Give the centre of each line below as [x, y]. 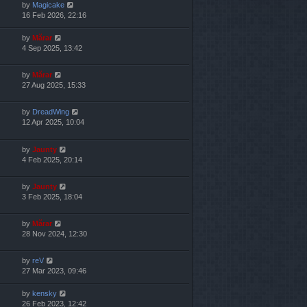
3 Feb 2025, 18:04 [52, 196]
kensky [45, 293]
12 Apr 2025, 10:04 [53, 122]
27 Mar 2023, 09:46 [54, 270]
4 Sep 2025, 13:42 [52, 48]
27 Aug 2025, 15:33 [54, 85]
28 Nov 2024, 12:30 [54, 233]
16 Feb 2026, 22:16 [54, 15]
